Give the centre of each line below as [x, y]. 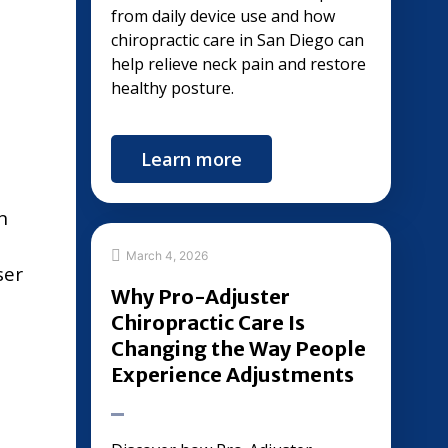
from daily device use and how [223, 16]
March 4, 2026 [167, 255]
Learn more [191, 159]
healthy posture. [172, 88]
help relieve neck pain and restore [238, 64]
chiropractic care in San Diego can [237, 40]
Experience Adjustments [232, 374]
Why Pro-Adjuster [200, 296]
